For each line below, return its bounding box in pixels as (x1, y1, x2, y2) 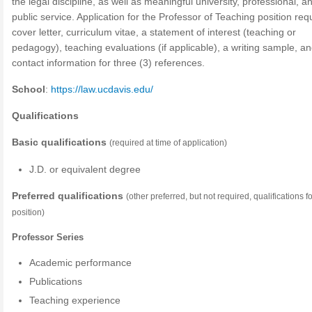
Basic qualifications (12, 136, 107, 148)
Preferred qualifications (12, 190, 123, 201)
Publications (29, 276, 83, 287)
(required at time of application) (109, 138, 227, 148)
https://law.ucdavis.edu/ (51, 84, 153, 95)
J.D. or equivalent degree (29, 164, 141, 175)
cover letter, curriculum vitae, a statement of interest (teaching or (12, 26, 296, 38)
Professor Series (12, 232, 84, 242)
